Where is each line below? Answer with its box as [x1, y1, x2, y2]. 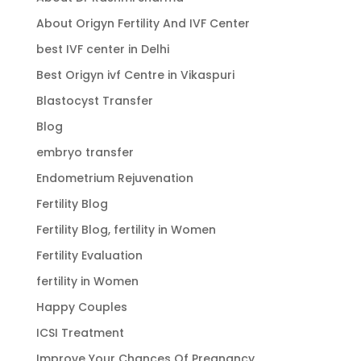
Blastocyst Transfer [35, 92, 153, 109]
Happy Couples [35, 298, 127, 315]
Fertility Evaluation [35, 247, 143, 263]
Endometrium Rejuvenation [35, 169, 193, 186]
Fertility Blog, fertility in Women [35, 221, 216, 238]
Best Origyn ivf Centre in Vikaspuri [35, 66, 234, 83]
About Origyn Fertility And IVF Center [35, 15, 250, 31]
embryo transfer [35, 143, 134, 160]
